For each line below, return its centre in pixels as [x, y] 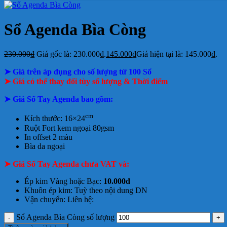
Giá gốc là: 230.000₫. [71, 54]
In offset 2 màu [48, 137]
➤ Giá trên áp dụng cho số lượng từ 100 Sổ [78, 72]
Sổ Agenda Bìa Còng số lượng [65, 217]
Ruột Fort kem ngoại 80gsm [69, 128]
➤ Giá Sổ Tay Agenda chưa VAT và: [67, 164]
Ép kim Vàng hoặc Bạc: [64, 181]
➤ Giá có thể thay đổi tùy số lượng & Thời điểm [86, 82]
